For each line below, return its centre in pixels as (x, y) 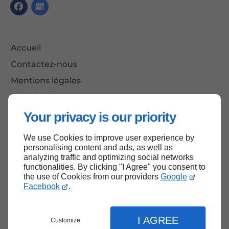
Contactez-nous (44, 64)
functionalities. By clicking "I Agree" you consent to (114, 167)
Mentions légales (46, 81)
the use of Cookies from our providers (92, 177)
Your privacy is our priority (100, 117)
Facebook (42, 186)
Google (174, 177)
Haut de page (119, 142)
